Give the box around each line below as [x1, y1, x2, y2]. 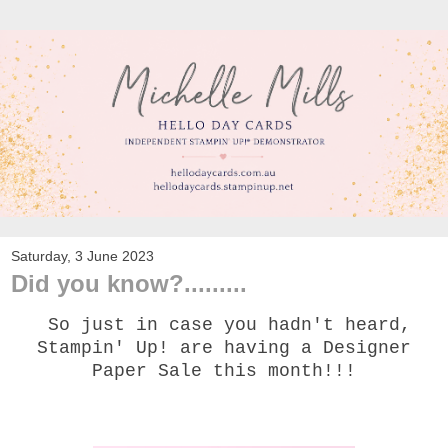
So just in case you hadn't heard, [37, 314, 411, 335]
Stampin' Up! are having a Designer [37, 337, 411, 358]
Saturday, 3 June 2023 [11, 247, 154, 264]
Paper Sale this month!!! [92, 360, 356, 381]
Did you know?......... [11, 269, 247, 297]
